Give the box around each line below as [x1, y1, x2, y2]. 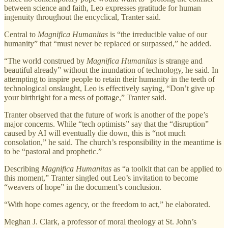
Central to [4, 30, 38, 39]
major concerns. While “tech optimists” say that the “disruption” [4, 119, 209, 128]
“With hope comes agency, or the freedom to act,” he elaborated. [4, 199, 210, 209]
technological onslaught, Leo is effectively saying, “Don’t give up [4, 83, 215, 93]
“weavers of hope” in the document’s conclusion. [4, 182, 161, 191]
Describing [4, 164, 41, 173]
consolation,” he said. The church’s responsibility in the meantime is [4, 137, 221, 147]
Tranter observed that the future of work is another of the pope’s [4, 110, 208, 119]
